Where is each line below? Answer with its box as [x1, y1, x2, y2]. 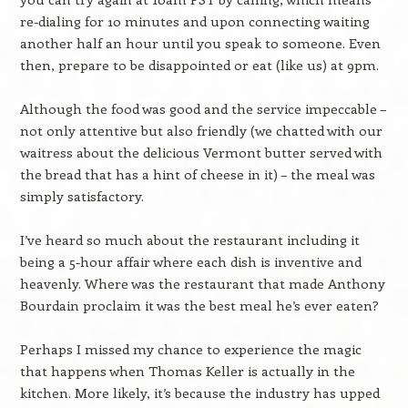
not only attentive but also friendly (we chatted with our [19, 121, 382, 139]
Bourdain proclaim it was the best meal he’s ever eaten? [19, 296, 379, 314]
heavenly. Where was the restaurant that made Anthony [19, 274, 385, 292]
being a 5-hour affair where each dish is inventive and [19, 252, 362, 270]
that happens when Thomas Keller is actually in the [19, 362, 355, 380]
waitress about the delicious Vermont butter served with [19, 143, 382, 161]
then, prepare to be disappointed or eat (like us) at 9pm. [19, 56, 386, 74]
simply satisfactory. [19, 187, 144, 205]
